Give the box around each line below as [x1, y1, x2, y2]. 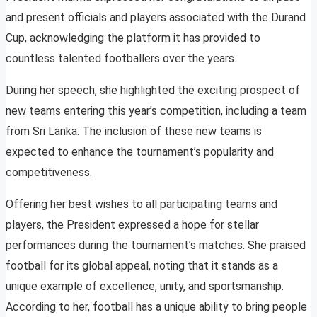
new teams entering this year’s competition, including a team [6, 104, 306, 118]
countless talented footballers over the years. [6, 52, 236, 66]
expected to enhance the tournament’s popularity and [6, 145, 274, 159]
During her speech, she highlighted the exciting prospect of [6, 83, 300, 98]
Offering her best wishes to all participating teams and [6, 197, 277, 212]
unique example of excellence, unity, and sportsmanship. [6, 279, 284, 294]
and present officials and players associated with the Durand [6, 11, 306, 25]
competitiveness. [6, 166, 92, 180]
